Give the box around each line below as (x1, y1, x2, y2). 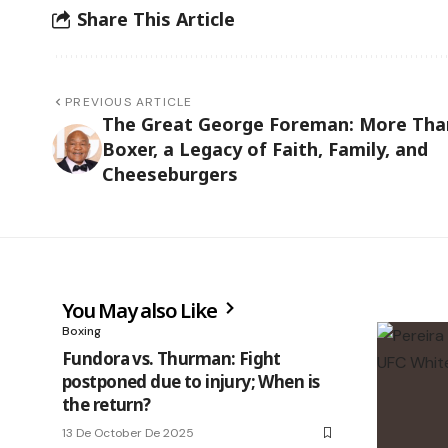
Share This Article (77, 7, 235, 32)
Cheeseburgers (102, 161, 238, 186)
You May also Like (62, 296, 221, 324)
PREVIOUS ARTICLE (65, 93, 193, 110)
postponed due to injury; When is (62, 369, 320, 393)
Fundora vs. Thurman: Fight (62, 346, 281, 370)
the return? (62, 392, 151, 416)
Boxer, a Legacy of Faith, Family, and (102, 136, 428, 161)
